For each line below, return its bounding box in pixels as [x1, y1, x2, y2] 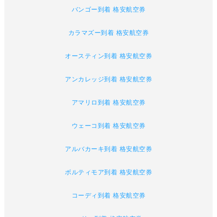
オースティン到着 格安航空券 [65, 52, 152, 60]
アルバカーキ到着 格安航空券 [65, 145, 152, 153]
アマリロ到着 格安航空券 [71, 99, 146, 107]
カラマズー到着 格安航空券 [68, 29, 149, 37]
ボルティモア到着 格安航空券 [65, 169, 152, 176]
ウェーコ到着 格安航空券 [71, 122, 146, 130]
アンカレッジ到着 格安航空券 [65, 76, 152, 83]
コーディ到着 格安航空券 [71, 192, 146, 200]
